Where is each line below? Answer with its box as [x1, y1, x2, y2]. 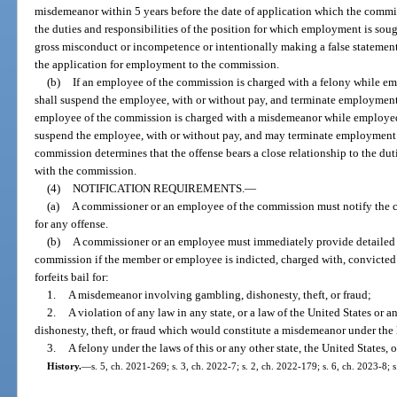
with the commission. [35, 164, 137, 178]
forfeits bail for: [35, 270, 110, 284]
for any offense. [35, 217, 109, 231]
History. [46, 361, 82, 372]
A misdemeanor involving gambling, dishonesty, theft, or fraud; [67, 288, 371, 302]
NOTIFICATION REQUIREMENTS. [72, 182, 245, 196]
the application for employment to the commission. [35, 58, 280, 72]
